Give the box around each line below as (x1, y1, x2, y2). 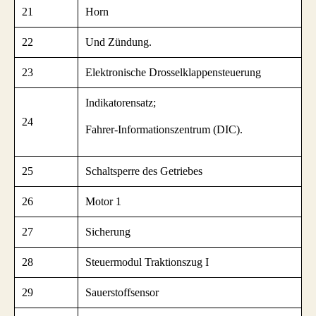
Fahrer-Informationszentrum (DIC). (85, 123, 243, 136)
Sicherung (85, 226, 130, 238)
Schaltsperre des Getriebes (85, 165, 202, 178)
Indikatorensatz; (85, 97, 156, 109)
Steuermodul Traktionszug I (85, 256, 209, 269)
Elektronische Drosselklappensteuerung (85, 66, 261, 79)
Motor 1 (85, 195, 121, 208)
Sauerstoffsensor (85, 286, 159, 299)
